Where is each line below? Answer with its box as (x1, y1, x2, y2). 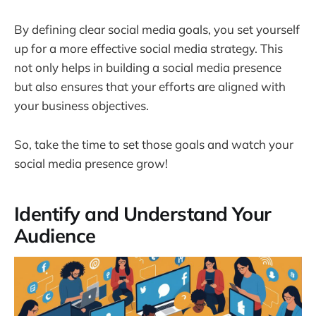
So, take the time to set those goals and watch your (14, 136, 293, 152)
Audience (14, 224, 96, 248)
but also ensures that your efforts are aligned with (14, 79, 286, 95)
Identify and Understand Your (14, 202, 272, 226)
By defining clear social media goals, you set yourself (14, 22, 300, 37)
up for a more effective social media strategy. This (14, 41, 283, 56)
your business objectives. (14, 98, 149, 114)
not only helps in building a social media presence (14, 60, 281, 75)
